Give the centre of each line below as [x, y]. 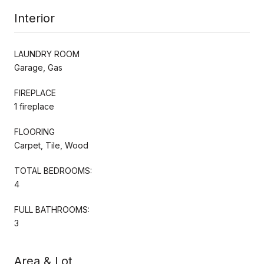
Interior [34, 18]
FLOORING [34, 131]
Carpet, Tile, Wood [51, 145]
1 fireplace [34, 106]
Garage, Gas [38, 67]
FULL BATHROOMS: [52, 209]
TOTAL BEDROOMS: [53, 170]
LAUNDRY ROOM [47, 54]
